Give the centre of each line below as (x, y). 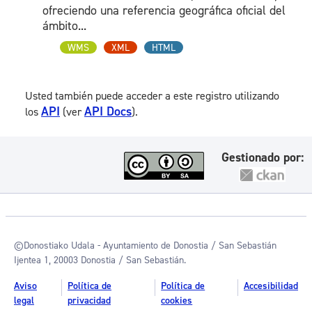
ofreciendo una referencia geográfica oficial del (164, 11)
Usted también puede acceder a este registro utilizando (152, 96)
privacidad (89, 301)
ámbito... (64, 26)
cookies (177, 301)
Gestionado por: (263, 158)
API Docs (108, 112)
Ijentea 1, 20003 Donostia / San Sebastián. (100, 260)
